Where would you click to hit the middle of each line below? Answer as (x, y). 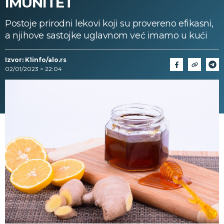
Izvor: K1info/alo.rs (36, 60)
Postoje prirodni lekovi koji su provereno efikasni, (109, 23)
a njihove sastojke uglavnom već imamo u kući (106, 35)
